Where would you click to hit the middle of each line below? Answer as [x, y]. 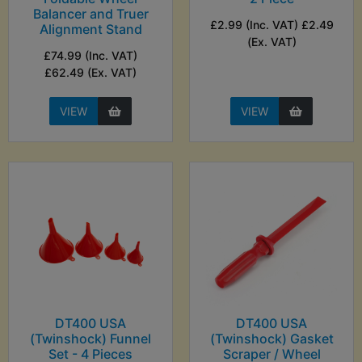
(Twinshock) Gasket [271, 339]
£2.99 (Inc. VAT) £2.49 [271, 25]
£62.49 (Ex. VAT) [90, 73]
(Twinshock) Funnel [90, 339]
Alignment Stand [90, 29]
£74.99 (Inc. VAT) [90, 56]
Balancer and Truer [90, 14]
